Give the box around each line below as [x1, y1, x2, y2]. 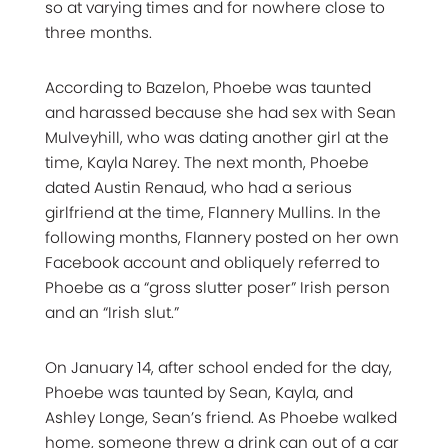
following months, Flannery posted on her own [45, 226, 399, 248]
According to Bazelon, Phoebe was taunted [45, 76, 371, 98]
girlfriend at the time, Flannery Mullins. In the [45, 201, 381, 223]
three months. [45, 21, 152, 43]
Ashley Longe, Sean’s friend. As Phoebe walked [45, 406, 397, 428]
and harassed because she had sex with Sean [45, 101, 396, 123]
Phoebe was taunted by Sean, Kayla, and [45, 381, 353, 403]
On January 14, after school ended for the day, [45, 356, 392, 378]
